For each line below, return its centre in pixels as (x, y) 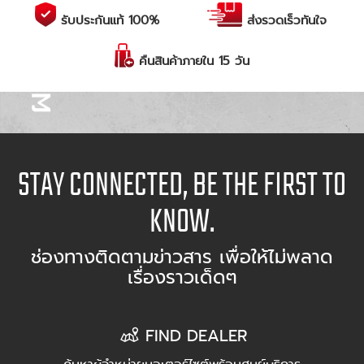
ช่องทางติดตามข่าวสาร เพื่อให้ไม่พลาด (182, 258)
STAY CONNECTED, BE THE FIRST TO (182, 184)
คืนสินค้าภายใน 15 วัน (194, 61)
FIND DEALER (196, 336)
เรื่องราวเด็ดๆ (182, 278)
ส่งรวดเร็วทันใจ (286, 21)
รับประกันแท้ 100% (110, 21)
